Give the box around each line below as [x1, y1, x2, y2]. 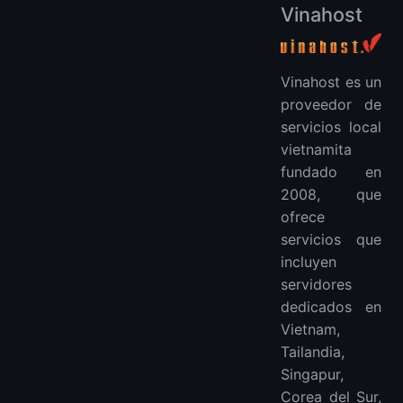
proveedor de [281, 95, 381, 114]
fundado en [281, 163, 381, 182]
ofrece [281, 208, 325, 227]
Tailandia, [281, 343, 345, 362]
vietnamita [281, 140, 352, 159]
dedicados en [281, 298, 381, 317]
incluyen [281, 253, 336, 272]
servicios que [281, 230, 381, 249]
